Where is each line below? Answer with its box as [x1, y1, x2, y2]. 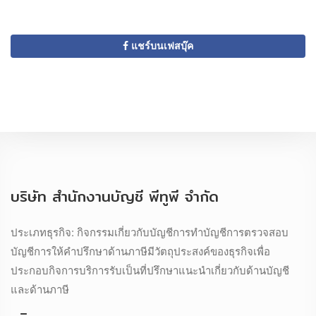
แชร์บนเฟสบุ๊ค [131, 40, 193, 51]
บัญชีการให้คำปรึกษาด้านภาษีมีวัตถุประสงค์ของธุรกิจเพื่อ [11, 243, 270, 258]
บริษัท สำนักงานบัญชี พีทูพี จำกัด [11, 185, 219, 208]
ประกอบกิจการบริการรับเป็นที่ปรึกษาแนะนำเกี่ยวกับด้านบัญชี [11, 262, 289, 277]
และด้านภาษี [11, 281, 69, 296]
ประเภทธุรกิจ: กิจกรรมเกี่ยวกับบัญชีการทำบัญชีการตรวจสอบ [11, 224, 288, 239]
